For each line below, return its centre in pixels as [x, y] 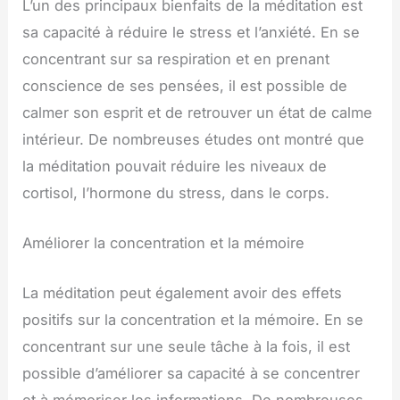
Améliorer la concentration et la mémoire [164, 243]
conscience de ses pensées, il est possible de [185, 85]
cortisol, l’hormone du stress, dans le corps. [176, 192]
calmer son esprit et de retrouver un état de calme [198, 112]
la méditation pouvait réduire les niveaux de [175, 166]
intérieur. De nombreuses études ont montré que [194, 139]
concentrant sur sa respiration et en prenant [176, 58]
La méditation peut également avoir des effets [183, 293]
